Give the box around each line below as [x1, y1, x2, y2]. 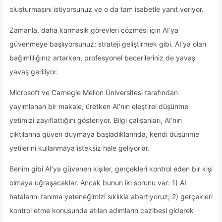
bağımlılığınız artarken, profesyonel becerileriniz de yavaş [9, 54, 195, 62]
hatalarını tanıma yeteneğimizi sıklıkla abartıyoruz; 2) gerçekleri [9, 192, 213, 201]
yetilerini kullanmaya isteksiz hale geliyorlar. [9, 144, 150, 152]
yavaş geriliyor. [9, 67, 58, 76]
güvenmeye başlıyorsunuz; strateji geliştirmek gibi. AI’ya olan [9, 40, 206, 48]
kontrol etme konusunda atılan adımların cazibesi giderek [9, 206, 194, 215]
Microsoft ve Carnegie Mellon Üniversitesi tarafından [9, 88, 178, 97]
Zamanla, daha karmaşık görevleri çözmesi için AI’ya [9, 26, 178, 34]
